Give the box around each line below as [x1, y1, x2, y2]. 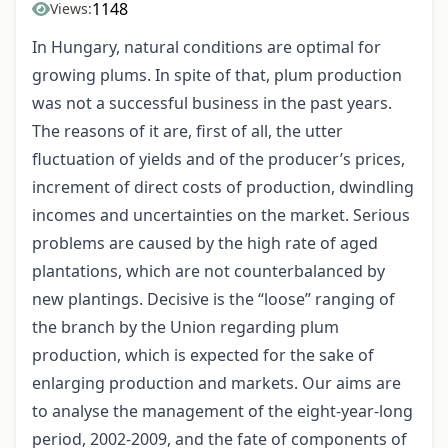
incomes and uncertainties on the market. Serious [32, 204, 410, 227]
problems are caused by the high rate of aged [32, 232, 378, 255]
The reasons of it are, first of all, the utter [32, 120, 343, 143]
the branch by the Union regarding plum [32, 316, 339, 339]
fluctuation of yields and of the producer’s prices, [32, 148, 405, 171]
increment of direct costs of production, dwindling [32, 176, 414, 199]
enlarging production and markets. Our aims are [32, 372, 401, 395]
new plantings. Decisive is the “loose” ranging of [32, 288, 395, 311]
